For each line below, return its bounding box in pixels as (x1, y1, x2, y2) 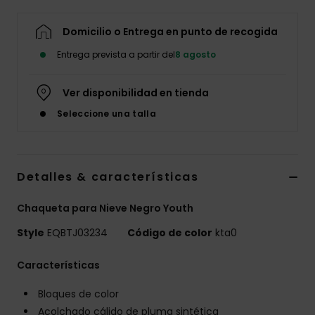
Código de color (127, 226, 212, 240)
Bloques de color (38, 287, 119, 302)
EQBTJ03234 (44, 226, 110, 240)
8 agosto (175, 49, 216, 61)
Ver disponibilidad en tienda (63, 86, 209, 101)
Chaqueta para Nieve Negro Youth (17, 201, 193, 216)
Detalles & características (17, 169, 199, 186)
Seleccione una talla (57, 108, 157, 120)
